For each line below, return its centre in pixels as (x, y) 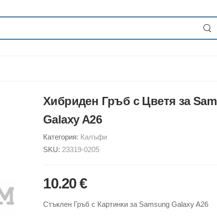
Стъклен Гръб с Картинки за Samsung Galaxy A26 (126, 204)
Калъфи (94, 137)
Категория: (62, 137)
